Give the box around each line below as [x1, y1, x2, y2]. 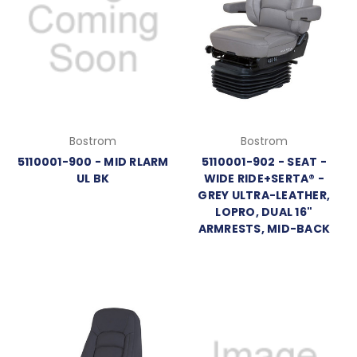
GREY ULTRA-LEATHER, [198, 186, 331, 203]
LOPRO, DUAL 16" [215, 203, 313, 220]
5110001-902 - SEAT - [201, 153, 327, 170]
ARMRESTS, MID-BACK [198, 220, 330, 237]
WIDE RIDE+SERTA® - [203, 170, 324, 186]
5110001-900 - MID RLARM [17, 153, 169, 170]
